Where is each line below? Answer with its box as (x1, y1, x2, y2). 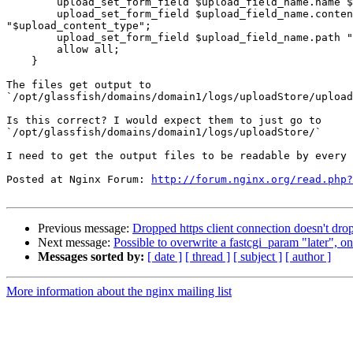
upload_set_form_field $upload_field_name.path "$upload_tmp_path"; (6, 32, 32, 44)
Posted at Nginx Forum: (6, 173, 151, 186)
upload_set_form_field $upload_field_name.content (6, 8, 32, 20)
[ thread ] (185, 250, 230, 264)
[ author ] (285, 250, 331, 264)
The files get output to (6, 79, 151, 91)
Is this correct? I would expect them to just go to (6, 114, 321, 127)
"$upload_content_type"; (6, 20, 151, 32)
